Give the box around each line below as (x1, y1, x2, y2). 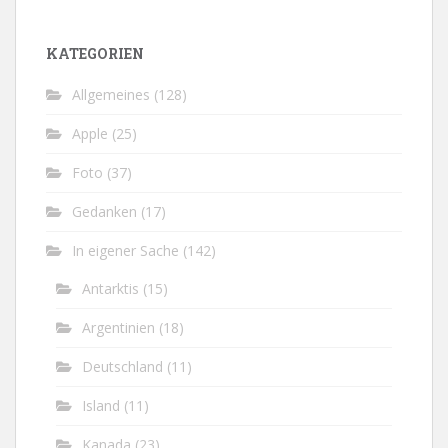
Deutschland (82, 356, 163, 376)
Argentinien (82, 317, 155, 337)
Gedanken (72, 201, 137, 221)
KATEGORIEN (46, 43, 144, 63)
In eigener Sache (72, 240, 179, 260)
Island (82, 395, 120, 415)
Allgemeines (72, 84, 150, 104)
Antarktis (82, 278, 139, 298)
